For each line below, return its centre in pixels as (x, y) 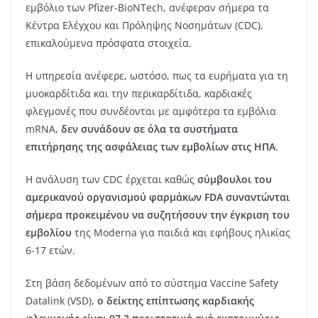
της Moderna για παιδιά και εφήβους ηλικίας (181, 232)
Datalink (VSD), (61, 300)
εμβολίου (49, 232)
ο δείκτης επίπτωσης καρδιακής (176, 300)
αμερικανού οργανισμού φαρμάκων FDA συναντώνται (158, 197)
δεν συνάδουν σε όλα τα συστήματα (149, 128)
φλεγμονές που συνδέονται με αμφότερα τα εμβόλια (151, 111)
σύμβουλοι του (233, 179)
